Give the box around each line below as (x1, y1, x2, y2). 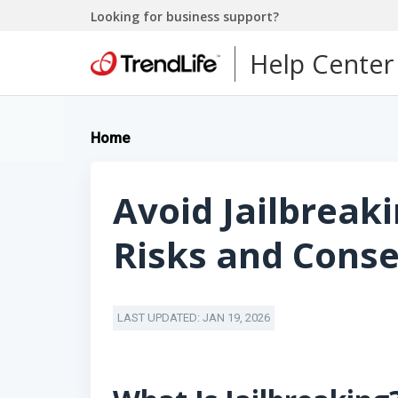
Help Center (250, 45, 394, 81)
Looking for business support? (91, 7, 279, 25)
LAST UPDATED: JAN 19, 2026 (117, 311, 270, 324)
